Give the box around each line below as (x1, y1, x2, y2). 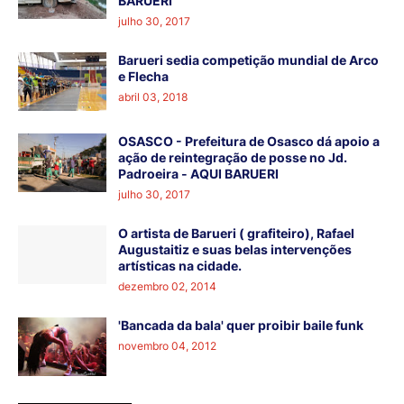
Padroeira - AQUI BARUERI (118, 166, 279, 182)
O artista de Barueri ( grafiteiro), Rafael (118, 225, 354, 242)
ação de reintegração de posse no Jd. (118, 150, 347, 166)
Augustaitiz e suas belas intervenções (118, 242, 352, 258)
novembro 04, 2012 (118, 339, 216, 353)
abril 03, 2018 (118, 90, 188, 105)
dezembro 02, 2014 (118, 280, 216, 294)
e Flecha (118, 69, 169, 85)
